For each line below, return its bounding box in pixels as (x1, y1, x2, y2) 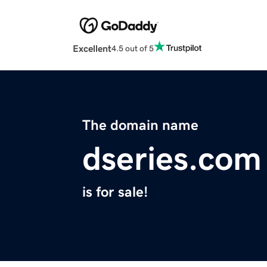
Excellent (73, 44, 111, 54)
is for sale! (82, 185, 148, 200)
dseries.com (82, 142, 262, 176)
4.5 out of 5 (111, 44, 154, 52)
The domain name (82, 118, 198, 133)
